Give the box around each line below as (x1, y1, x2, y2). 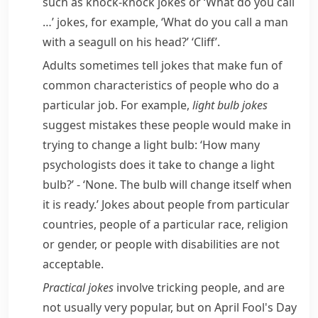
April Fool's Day (214, 300, 297, 315)
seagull (78, 34, 116, 50)
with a (43, 34, 78, 50)
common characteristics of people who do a (43, 77, 279, 93)
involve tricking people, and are (114, 280, 285, 295)
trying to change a (43, 137, 143, 153)
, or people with (94, 236, 181, 252)
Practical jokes (43, 280, 114, 295)
